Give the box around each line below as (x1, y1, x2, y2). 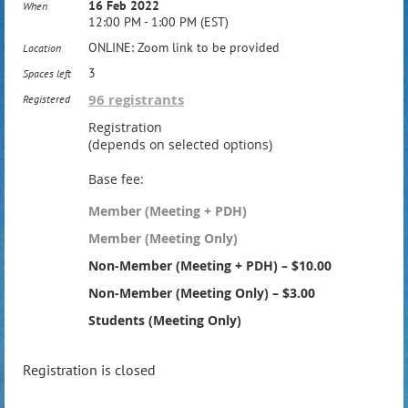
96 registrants (88, 90, 184, 109)
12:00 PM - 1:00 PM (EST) (88, 14, 229, 30)
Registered (23, 92, 70, 106)
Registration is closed (23, 361, 156, 379)
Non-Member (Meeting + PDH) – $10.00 (88, 257, 331, 274)
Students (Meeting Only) (88, 311, 241, 329)
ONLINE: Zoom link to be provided (88, 39, 280, 56)
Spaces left (23, 66, 71, 80)
